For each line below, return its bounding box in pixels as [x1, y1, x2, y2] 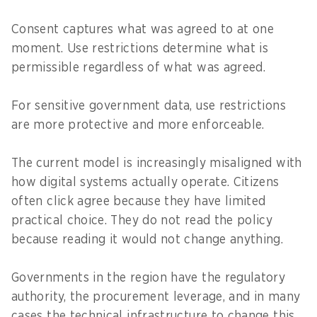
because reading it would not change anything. [11, 233, 287, 246]
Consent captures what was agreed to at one [11, 23, 275, 36]
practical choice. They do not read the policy [11, 214, 273, 227]
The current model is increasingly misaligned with [11, 156, 302, 170]
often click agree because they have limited [11, 195, 266, 208]
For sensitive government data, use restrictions [11, 99, 286, 113]
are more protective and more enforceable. [11, 118, 269, 132]
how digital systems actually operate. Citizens [11, 175, 279, 189]
